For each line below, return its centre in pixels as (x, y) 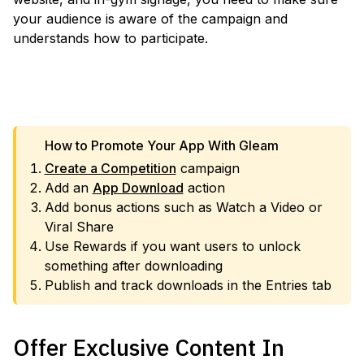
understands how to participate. (110, 38)
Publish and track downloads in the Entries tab (188, 285)
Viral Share (79, 227)
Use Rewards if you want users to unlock (172, 246)
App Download (138, 188)
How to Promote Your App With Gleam (161, 145)
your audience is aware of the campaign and (150, 19)
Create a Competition (110, 168)
